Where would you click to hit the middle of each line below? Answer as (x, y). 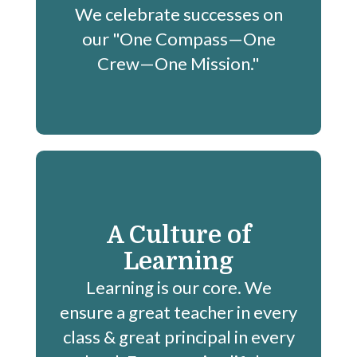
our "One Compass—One (178, 39)
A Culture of (178, 235)
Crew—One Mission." (178, 64)
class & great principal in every (178, 336)
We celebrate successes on (178, 14)
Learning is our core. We (178, 287)
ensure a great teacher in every (178, 312)
